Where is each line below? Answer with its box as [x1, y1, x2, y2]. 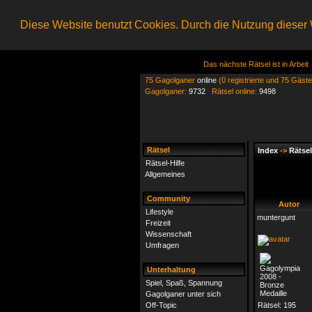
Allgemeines [145, 170, 185, 178]
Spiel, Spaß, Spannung [146, 279, 222, 287]
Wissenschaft [146, 230, 192, 238]
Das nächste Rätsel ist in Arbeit [203, 60, 309, 68]
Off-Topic [146, 301, 177, 309]
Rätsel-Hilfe [146, 159, 185, 167]
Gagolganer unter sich [146, 290, 221, 298]
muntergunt [257, 213, 295, 221]
